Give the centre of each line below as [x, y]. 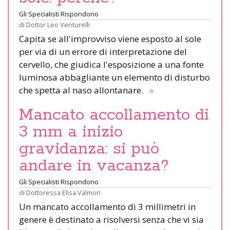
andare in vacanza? [94, 166]
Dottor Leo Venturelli [58, 25]
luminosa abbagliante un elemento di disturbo [114, 78]
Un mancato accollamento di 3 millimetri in [107, 207]
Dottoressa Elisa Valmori [63, 193]
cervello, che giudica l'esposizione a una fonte [111, 65]
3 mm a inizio [71, 132]
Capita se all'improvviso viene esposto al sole [110, 39]
